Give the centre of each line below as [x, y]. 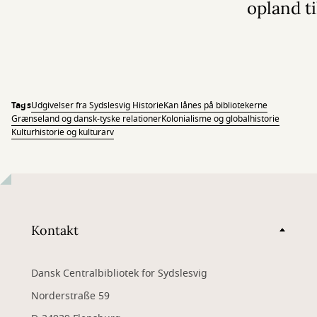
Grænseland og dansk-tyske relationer [86, 119]
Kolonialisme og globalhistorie [220, 119]
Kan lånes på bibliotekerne [215, 106]
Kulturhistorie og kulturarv [63, 133]
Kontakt [55, 230]
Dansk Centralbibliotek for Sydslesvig [119, 274]
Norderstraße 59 [70, 296]
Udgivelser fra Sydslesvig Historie [97, 106]
